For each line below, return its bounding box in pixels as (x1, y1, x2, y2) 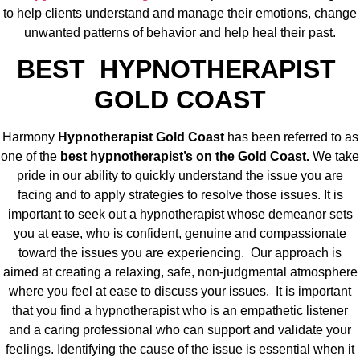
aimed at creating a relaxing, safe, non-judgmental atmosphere (2, 265, 358, 280)
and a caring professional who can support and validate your (9, 323, 351, 337)
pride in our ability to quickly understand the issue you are (17, 169, 343, 183)
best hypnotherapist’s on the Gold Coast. (60, 149, 309, 164)
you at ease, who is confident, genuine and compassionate (14, 227, 346, 241)
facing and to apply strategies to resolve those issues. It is (17, 188, 343, 202)
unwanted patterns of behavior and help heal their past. (24, 25, 336, 39)
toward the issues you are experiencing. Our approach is (18, 246, 342, 260)
